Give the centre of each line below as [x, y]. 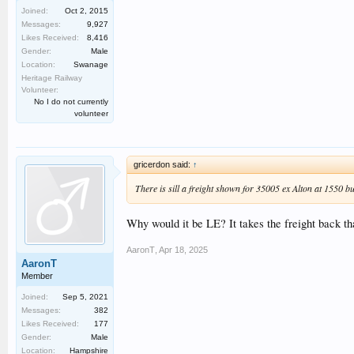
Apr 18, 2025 [183, 250]
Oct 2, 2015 [87, 11]
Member [37, 276]
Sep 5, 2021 [85, 297]
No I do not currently [71, 102]
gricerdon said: [163, 164]
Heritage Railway [52, 78]
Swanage [91, 64]
